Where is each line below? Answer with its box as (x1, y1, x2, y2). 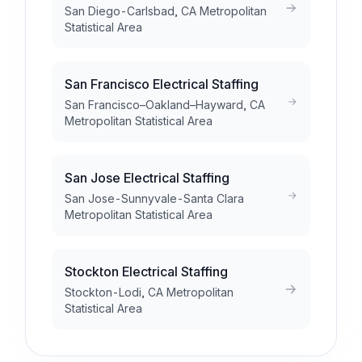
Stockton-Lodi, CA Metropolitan (65, 285, 234, 299)
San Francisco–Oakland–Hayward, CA (65, 98, 265, 112)
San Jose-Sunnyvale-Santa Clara (65, 192, 244, 205)
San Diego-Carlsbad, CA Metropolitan (65, 4, 267, 18)
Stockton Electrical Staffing (65, 263, 228, 280)
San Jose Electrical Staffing (65, 170, 229, 186)
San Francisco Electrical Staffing (65, 76, 259, 92)
